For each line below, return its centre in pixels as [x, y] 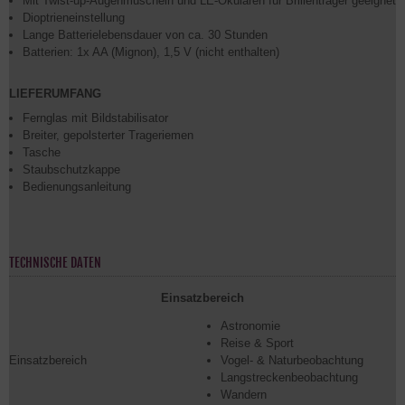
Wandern [244, 395]
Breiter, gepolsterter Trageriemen [108, 135]
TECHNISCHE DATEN [55, 263]
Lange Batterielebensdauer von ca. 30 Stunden [145, 35]
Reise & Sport [257, 343]
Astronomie [250, 326]
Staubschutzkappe [71, 170]
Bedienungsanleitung [77, 187]
